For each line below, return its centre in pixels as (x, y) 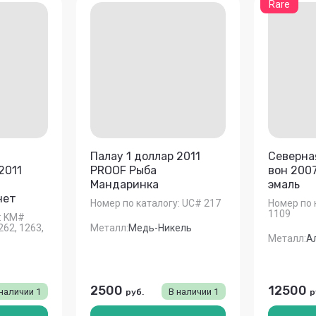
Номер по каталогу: (135, 203)
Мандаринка (124, 184)
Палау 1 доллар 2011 (145, 156)
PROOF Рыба (123, 170)
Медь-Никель (160, 228)
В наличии (192, 292)
